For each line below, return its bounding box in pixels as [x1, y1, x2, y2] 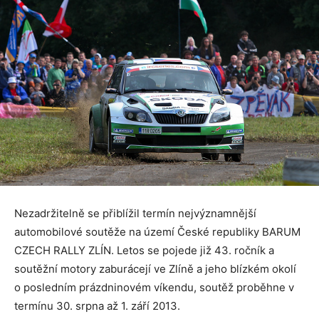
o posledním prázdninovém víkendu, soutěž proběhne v [14, 280, 294, 294]
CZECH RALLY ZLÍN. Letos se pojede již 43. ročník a [14, 243, 274, 257]
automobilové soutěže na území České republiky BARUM [14, 224, 300, 239]
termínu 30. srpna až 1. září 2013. [14, 298, 180, 313]
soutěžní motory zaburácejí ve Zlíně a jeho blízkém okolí [14, 261, 296, 276]
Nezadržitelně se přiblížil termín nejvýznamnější [14, 206, 256, 220]
